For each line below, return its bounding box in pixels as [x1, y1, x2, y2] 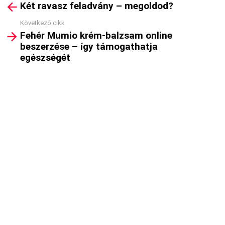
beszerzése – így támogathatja [20, 41, 158, 53]
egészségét [20, 52, 70, 64]
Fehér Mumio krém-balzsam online [20, 30, 172, 42]
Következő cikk [20, 19, 65, 27]
